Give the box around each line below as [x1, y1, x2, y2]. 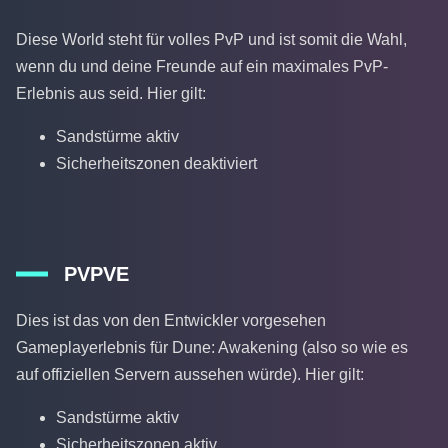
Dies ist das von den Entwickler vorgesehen [16, 312, 326, 330]
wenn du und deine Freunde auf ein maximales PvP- [16, 57, 388, 75]
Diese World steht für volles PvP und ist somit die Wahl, [16, 30, 407, 48]
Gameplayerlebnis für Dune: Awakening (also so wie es [16, 339, 408, 357]
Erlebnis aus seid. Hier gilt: [16, 84, 206, 102]
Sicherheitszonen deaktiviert [56, 154, 257, 172]
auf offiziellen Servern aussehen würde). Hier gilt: [16, 366, 364, 384]
